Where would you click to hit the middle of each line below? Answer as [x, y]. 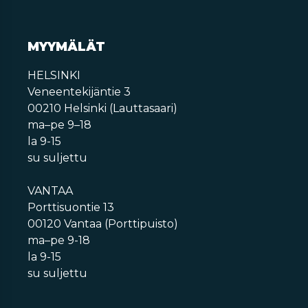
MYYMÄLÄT [66, 47]
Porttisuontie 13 [71, 207]
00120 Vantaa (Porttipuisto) [103, 224]
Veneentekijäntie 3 [79, 92]
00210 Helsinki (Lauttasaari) [102, 108]
